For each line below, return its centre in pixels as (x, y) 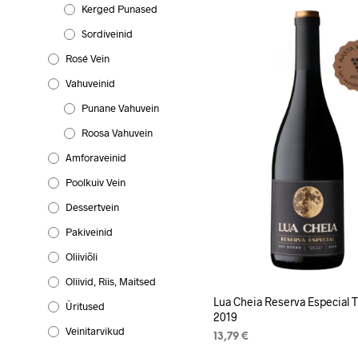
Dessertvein (92, 207)
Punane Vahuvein (120, 107)
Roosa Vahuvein (117, 132)
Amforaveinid (96, 157)
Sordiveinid (107, 33)
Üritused (85, 306)
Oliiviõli (82, 256)
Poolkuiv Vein (95, 182)
